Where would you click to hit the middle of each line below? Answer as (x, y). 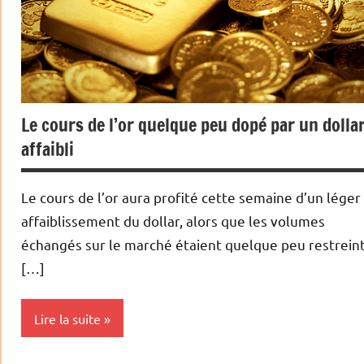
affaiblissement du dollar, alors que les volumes (173, 221)
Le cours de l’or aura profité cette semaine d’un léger (191, 197)
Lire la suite (67, 318)
